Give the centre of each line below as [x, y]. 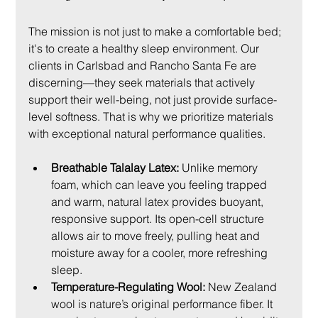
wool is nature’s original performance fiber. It [164, 304]
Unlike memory [220, 168]
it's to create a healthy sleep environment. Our [146, 49]
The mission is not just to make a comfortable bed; [157, 32]
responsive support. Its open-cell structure [159, 219]
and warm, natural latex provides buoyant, [159, 202]
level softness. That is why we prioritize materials [153, 117]
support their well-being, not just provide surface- [153, 100]
